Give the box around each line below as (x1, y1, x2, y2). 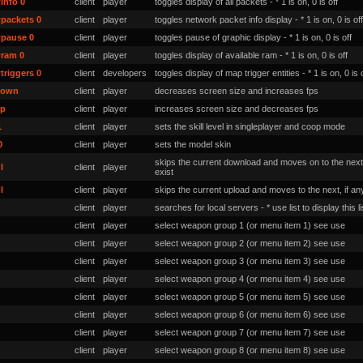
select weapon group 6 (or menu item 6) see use (155, 310, 345, 319)
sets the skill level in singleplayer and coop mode (155, 122, 345, 131)
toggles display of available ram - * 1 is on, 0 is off (155, 50, 348, 60)
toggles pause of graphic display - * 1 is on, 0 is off (155, 32, 352, 42)
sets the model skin (155, 139, 231, 149)
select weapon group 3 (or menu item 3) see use (155, 256, 345, 266)
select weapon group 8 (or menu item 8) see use (155, 345, 345, 355)
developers (103, 68, 147, 78)
